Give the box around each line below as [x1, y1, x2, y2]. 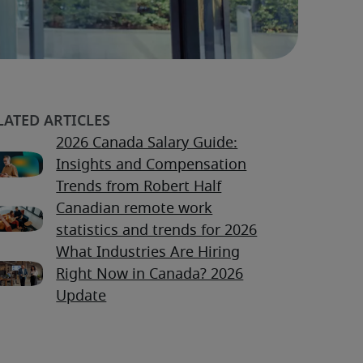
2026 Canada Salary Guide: [56, 136, 238, 152]
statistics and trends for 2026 [56, 224, 258, 239]
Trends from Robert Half [56, 180, 222, 195]
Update [56, 289, 107, 305]
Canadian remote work [56, 202, 213, 217]
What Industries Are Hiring [56, 246, 241, 261]
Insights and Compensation [56, 158, 247, 173]
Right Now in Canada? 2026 [56, 267, 244, 283]
